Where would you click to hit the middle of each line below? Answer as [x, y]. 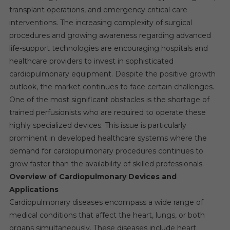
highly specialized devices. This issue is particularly [98, 125]
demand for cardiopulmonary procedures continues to [106, 151]
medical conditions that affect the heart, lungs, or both [107, 215]
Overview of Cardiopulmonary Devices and [93, 176]
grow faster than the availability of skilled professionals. [106, 164]
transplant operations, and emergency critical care [98, 9]
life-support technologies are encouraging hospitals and [108, 48]
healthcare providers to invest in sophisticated [91, 61]
